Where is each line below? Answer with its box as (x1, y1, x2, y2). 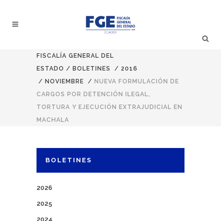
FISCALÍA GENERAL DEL (37, 52, 114, 59)
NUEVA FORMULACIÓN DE (94, 78, 179, 85)
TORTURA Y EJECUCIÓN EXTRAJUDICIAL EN (37, 104, 183, 110)
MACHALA (37, 116, 69, 123)
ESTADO (37, 65, 64, 72)
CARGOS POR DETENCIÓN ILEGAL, (37, 91, 150, 98)
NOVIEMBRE (45, 78, 84, 85)
